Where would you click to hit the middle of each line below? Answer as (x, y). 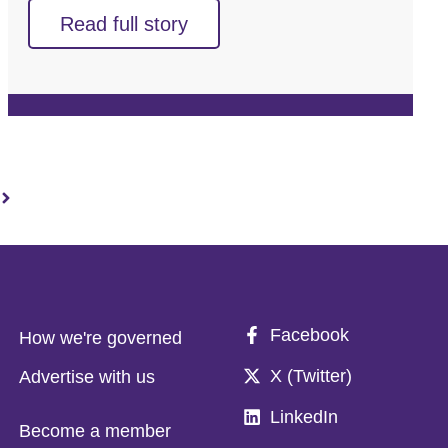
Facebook (309, 334)
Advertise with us (87, 376)
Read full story (124, 23)
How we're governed (101, 337)
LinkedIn (303, 416)
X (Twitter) (310, 375)
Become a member (95, 430)
